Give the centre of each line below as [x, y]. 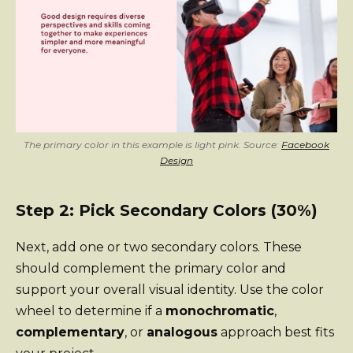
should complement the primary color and [151, 269]
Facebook [305, 145]
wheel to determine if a [91, 311]
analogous [182, 333]
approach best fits [276, 333]
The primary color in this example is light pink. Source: [152, 145]
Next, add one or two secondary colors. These [159, 247]
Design [176, 161]
